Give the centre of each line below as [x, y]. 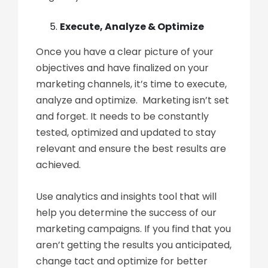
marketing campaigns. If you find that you [133, 229]
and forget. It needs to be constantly [122, 116]
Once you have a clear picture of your [125, 52]
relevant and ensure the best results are [131, 149]
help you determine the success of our [126, 213]
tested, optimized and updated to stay [126, 133]
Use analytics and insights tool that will [126, 197]
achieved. [60, 165]
